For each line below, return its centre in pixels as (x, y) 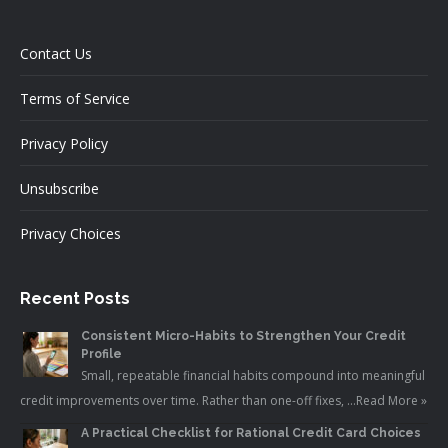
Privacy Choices (70, 234)
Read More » (391, 401)
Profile (101, 354)
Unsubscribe (59, 189)
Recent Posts (75, 299)
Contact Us (56, 54)
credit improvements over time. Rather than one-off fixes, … (188, 401)
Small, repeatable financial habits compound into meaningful (253, 376)
